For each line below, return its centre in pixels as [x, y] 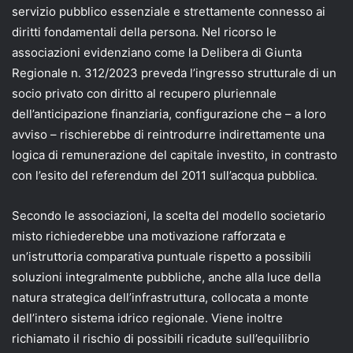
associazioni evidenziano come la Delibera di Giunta [157, 52]
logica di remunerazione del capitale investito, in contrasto [175, 154]
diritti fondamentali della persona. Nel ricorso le [144, 32]
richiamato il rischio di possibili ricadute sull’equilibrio [161, 338]
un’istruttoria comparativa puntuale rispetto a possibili [162, 256]
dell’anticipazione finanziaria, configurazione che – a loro [169, 113]
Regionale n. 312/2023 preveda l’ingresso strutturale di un [174, 72]
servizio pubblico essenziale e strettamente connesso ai [169, 11]
